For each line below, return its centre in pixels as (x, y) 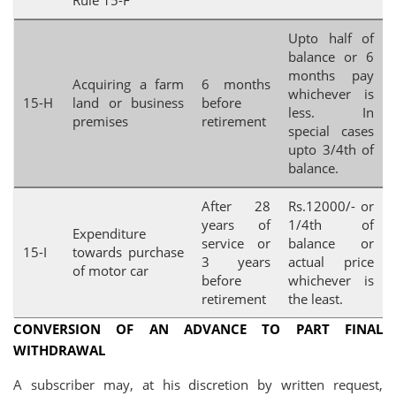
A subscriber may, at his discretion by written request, (198, 385)
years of (236, 225)
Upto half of (331, 38)
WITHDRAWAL (59, 350)
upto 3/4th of (331, 149)
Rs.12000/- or (331, 206)
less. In (331, 112)
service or (236, 243)
